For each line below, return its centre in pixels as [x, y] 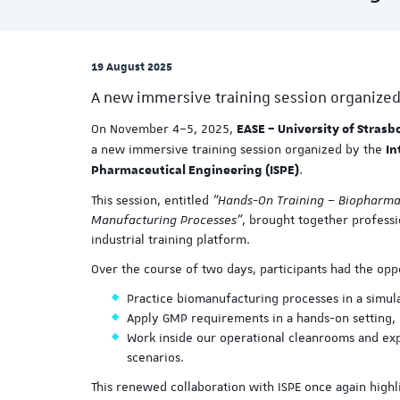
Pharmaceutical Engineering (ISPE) [195, 171]
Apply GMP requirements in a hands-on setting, [261, 318]
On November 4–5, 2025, [164, 129]
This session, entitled [152, 200]
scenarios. [155, 357]
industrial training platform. [171, 239]
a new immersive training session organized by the [238, 149]
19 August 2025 [132, 66]
